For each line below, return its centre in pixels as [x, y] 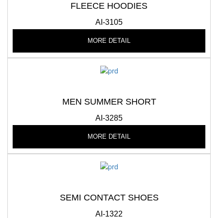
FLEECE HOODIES [109, 6]
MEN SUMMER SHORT [109, 102]
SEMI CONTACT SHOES [109, 198]
